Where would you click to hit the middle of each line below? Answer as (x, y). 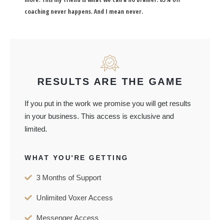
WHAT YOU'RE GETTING (77, 157)
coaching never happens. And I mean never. (84, 11)
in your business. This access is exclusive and (99, 116)
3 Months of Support (69, 177)
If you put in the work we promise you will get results (108, 104)
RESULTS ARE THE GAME (110, 82)
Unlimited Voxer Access (74, 197)
